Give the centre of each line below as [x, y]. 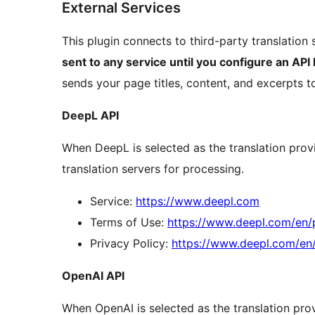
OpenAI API [93, 276]
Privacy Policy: [131, 244]
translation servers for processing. [153, 169]
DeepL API [90, 116]
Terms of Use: [129, 223]
